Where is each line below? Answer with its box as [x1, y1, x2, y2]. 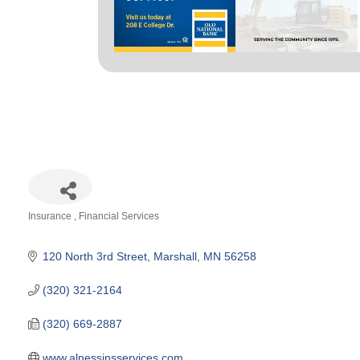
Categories [27, 221, 83, 235]
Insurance [28, 210, 74, 222]
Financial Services [79, 210, 159, 222]
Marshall [153, 249, 197, 263]
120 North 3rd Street [42, 249, 147, 263]
